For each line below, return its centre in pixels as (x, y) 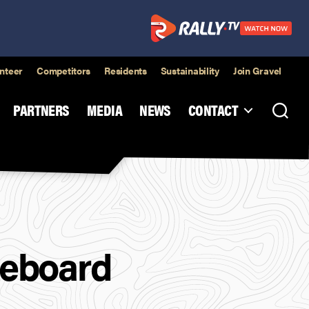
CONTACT (213, 109)
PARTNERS (41, 109)
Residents (126, 70)
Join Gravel (257, 70)
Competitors (64, 70)
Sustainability (190, 70)
